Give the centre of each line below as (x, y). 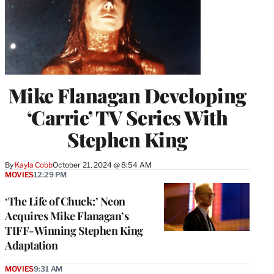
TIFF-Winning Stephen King (74, 231)
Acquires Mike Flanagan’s (67, 216)
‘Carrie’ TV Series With (127, 117)
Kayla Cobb (34, 165)
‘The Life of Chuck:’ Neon (65, 202)
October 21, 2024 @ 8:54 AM (102, 165)
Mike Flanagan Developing (127, 95)
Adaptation (31, 246)
